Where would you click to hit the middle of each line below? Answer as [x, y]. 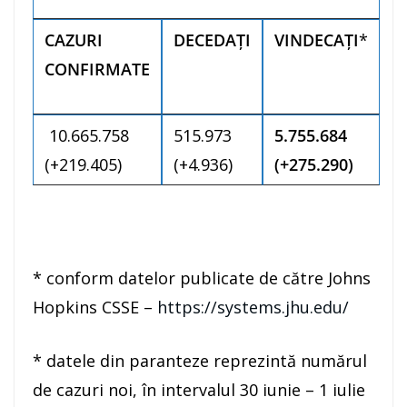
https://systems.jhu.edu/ [253, 308]
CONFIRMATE [97, 69]
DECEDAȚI [212, 40]
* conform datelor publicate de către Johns [202, 278]
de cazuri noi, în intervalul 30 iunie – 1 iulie [199, 390]
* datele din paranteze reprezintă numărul [200, 361]
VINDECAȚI [317, 40]
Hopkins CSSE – [95, 308]
